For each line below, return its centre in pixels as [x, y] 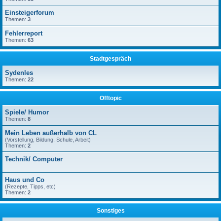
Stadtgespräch [110, 59]
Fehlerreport [24, 33]
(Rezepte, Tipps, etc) [30, 186]
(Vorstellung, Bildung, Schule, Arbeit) [48, 140]
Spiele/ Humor [27, 112]
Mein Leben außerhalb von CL [51, 133]
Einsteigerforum [30, 13]
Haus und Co [25, 180]
